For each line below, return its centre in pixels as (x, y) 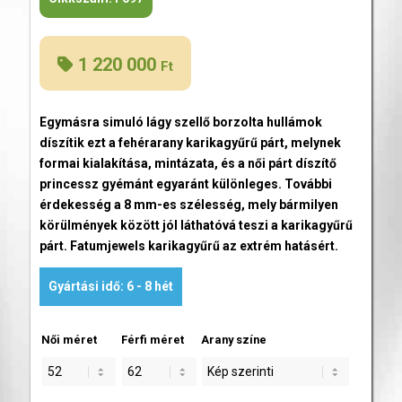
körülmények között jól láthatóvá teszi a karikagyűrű (196, 225)
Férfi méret (152, 339)
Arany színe (233, 339)
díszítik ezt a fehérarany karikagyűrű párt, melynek (190, 142)
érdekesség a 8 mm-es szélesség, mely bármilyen (188, 204)
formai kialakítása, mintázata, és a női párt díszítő (188, 163)
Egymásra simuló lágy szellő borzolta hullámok (180, 122)
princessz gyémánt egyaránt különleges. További (185, 184)
